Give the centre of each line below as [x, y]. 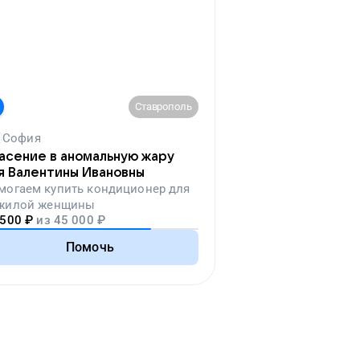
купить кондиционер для [117, 189]
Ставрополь [163, 106]
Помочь [90, 247]
